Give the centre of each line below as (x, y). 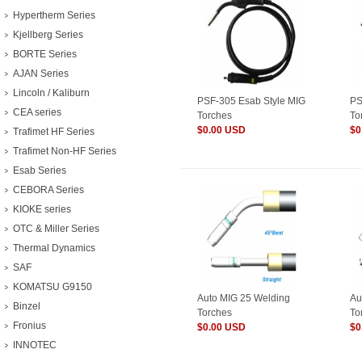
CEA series (37, 112)
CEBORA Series (48, 190)
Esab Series (40, 170)
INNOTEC (35, 345)
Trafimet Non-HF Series (65, 151)
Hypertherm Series (54, 15)
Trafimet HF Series (54, 132)
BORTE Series (45, 54)
